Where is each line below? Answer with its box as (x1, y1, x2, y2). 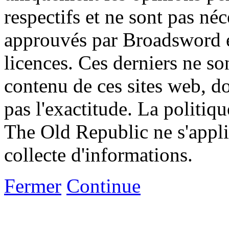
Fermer (4, 174, 61, 197)
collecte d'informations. (4, 143, 193, 166)
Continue (66, 174, 141, 197)
